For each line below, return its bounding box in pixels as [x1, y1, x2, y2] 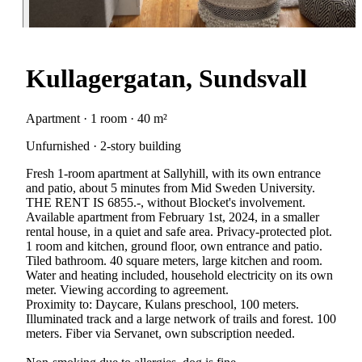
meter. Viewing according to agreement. [26, 282, 229, 297]
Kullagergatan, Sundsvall [26, 64, 307, 94]
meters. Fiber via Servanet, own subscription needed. [26, 326, 295, 340]
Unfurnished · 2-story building [26, 138, 181, 153]
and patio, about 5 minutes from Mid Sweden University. [26, 180, 315, 195]
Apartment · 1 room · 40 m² [26, 111, 167, 125]
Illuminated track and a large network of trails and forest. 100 [26, 311, 336, 326]
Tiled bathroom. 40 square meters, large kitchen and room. [26, 253, 322, 267]
